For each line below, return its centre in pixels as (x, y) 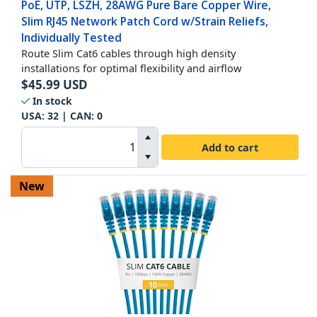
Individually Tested (71, 38)
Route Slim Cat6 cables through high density (128, 53)
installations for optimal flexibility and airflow (131, 68)
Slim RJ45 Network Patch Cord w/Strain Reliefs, (145, 22)
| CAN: (78, 116)
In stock (52, 101)
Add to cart (230, 147)
